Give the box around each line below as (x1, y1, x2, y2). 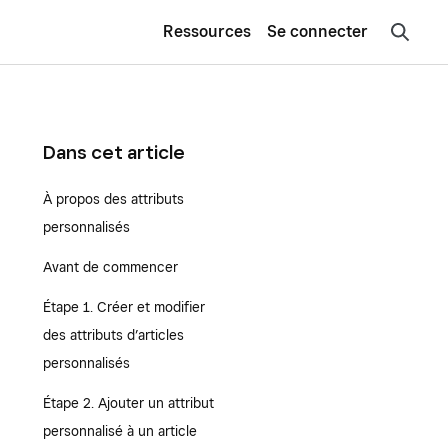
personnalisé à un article (42, 423, 197, 439)
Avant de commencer (42, 259, 178, 275)
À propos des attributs (42, 191, 184, 207)
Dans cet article (42, 141, 185, 163)
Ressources (163, 22, 251, 41)
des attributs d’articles (42, 327, 184, 343)
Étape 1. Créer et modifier (42, 299, 205, 315)
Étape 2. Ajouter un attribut (42, 395, 214, 411)
